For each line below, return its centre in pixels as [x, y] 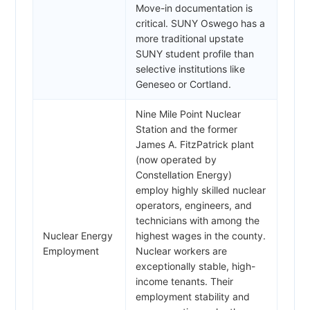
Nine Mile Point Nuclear [188, 113]
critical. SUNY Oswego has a [200, 23]
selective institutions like [190, 69]
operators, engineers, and [194, 205]
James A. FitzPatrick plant [195, 144]
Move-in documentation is [194, 8]
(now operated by [176, 159]
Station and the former [186, 129]
